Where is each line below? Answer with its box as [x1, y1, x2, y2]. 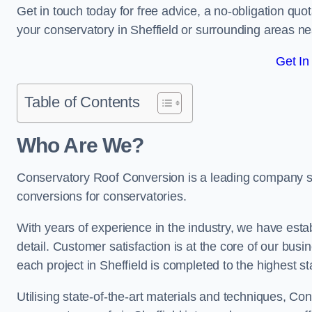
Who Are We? [17, 134, 144, 157]
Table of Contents [24, 93, 140, 111]
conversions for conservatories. [17, 189, 187, 203]
